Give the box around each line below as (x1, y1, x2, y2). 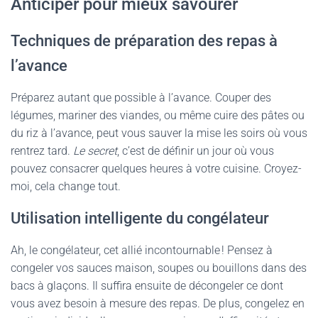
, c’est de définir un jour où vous (117, 144, 274, 158)
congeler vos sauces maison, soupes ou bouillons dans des (11, 261, 307, 275)
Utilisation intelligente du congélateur (11, 209, 269, 227)
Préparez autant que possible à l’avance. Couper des (11, 91, 271, 104)
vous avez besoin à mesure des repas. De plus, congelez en (11, 297, 305, 310)
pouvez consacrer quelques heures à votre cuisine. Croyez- (11, 162, 302, 175)
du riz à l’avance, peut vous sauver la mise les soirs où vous (11, 126, 307, 140)
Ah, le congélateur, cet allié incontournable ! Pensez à (11, 243, 273, 257)
